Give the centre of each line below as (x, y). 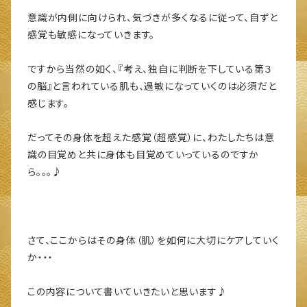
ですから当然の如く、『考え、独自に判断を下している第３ (150, 69)
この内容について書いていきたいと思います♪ (127, 292)
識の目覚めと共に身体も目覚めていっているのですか (144, 155)
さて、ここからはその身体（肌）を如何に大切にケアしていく (153, 241)
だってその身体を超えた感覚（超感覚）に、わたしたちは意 (151, 138)
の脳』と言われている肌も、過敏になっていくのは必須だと (152, 86)
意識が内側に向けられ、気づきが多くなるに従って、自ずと (153, 18)
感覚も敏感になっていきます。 (91, 35)
